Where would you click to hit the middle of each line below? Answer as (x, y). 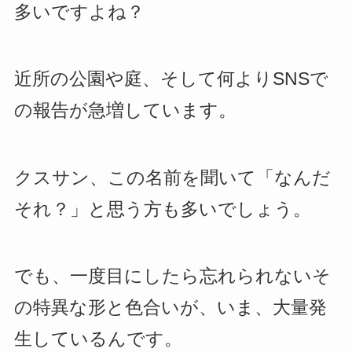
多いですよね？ (79, 13)
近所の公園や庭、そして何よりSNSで (171, 79)
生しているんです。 (98, 339)
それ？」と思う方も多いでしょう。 (162, 209)
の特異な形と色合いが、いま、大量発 (170, 307)
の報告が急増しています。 (125, 111)
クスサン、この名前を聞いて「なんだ (172, 178)
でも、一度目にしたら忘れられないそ (172, 276)
